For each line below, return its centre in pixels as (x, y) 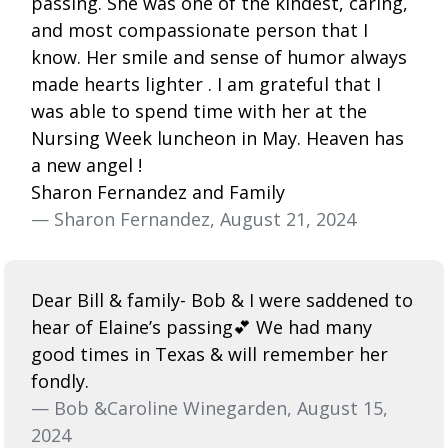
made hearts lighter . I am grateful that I (206, 83)
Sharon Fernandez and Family (158, 191)
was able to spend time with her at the (199, 110)
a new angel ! (86, 164)
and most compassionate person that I (199, 29)
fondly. (60, 380)
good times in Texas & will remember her (209, 353)
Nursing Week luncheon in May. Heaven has (217, 137)
